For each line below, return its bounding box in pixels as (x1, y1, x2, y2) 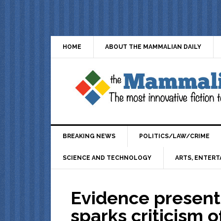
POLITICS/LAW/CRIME (139, 133, 210, 140)
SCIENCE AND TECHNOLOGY (63, 154, 151, 161)
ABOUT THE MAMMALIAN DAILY (105, 43, 201, 50)
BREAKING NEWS (63, 133, 115, 140)
